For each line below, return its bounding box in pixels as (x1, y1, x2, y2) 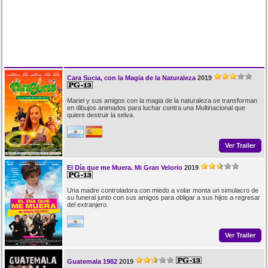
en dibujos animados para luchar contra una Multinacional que (66, 103, 245, 111)
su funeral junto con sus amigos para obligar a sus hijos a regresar (66, 193, 260, 201)
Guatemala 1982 (66, 257, 117, 265)
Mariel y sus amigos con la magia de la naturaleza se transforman (66, 96, 257, 104)
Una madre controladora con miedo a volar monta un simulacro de (66, 186, 258, 194)
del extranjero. (66, 200, 108, 208)
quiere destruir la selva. (66, 111, 135, 118)
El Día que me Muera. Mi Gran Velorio (66, 163, 182, 171)
